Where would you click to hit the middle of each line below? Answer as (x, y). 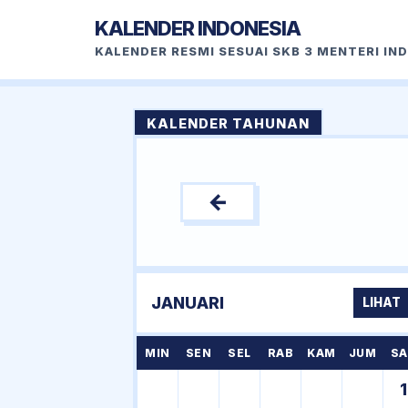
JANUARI (188, 303)
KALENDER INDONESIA (198, 28)
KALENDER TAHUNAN (228, 123)
